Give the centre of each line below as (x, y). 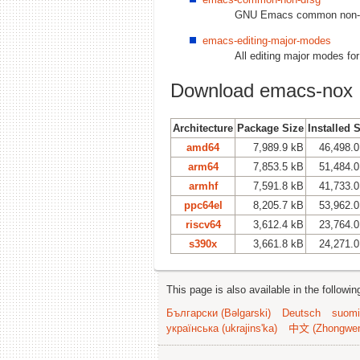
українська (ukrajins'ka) (222, 328)
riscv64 (203, 224)
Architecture (203, 128)
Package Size (270, 128)
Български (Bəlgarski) (219, 313)
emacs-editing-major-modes (267, 40)
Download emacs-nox (262, 90)
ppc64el (203, 205)
